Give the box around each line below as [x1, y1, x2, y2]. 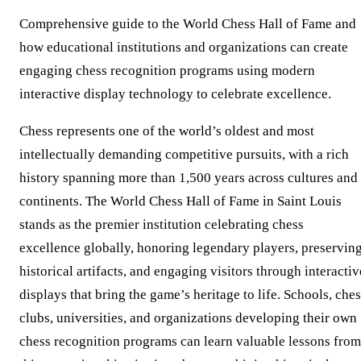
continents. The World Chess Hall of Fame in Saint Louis [19, 193, 342, 210]
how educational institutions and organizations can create [19, 39, 348, 56]
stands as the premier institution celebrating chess [19, 217, 304, 233]
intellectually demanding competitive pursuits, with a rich [19, 147, 349, 163]
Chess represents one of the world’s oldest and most [19, 123, 314, 139]
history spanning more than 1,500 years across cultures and [19, 170, 358, 186]
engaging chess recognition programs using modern [19, 63, 315, 79]
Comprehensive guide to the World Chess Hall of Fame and [19, 16, 356, 32]
